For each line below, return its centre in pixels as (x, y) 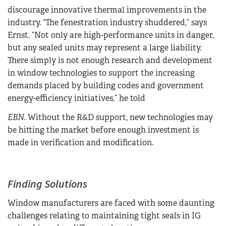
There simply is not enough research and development (110, 60)
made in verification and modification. (80, 142)
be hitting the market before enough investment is (103, 130)
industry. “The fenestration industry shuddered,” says (107, 22)
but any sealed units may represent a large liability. (104, 47)
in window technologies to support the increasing (101, 73)
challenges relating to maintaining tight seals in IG (104, 216)
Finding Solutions (47, 185)
